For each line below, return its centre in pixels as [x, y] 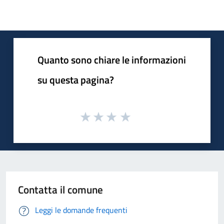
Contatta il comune [60, 190]
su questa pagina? [76, 79]
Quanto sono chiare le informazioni [112, 59]
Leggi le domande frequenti [81, 210]
